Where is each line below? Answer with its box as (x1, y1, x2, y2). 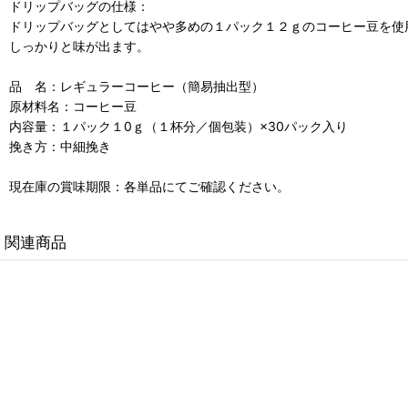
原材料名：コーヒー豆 (9, 98, 137, 114)
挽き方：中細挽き (9, 138, 111, 154)
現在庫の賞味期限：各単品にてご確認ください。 (9, 178, 290, 194)
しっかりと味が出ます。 (9, 38, 149, 54)
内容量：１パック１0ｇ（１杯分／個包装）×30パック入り (9, 118, 348, 134)
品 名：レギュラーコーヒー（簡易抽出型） (9, 78, 264, 94)
